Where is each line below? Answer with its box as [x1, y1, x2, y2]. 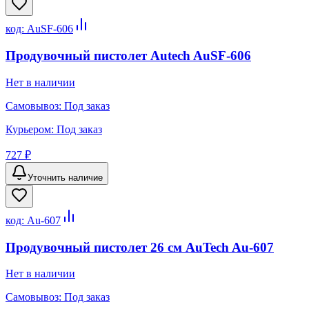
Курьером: [6, 123, 57, 135]
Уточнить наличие [28, 172, 103, 183]
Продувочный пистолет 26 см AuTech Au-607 [6, 239, 274, 255]
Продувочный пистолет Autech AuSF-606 [6, 48, 251, 63]
